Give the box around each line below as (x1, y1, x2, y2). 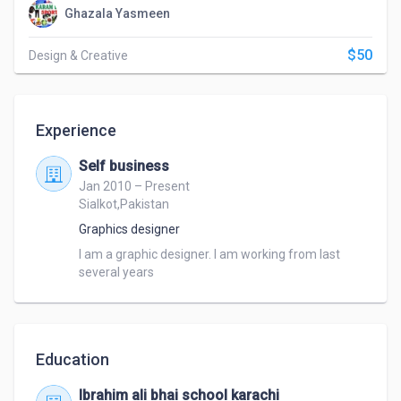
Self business (79, 158, 169, 175)
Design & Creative (29, 48, 128, 63)
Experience (36, 121, 116, 140)
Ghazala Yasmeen (64, 6, 170, 21)
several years (79, 265, 154, 279)
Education (36, 350, 109, 369)
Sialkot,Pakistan (79, 197, 169, 211)
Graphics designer (79, 222, 180, 236)
